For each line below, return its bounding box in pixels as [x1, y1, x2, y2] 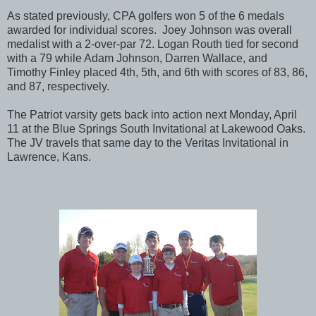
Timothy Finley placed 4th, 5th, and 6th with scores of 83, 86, [7, 66, 308, 78]
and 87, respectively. [7, 80, 109, 92]
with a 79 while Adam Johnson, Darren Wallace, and [7, 51, 267, 64]
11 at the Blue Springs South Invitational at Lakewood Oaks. [7, 122, 305, 135]
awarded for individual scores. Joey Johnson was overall [7, 23, 292, 36]
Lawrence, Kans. [7, 150, 91, 163]
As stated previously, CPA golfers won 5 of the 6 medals [7, 9, 284, 22]
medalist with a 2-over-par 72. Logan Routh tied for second [7, 37, 298, 50]
